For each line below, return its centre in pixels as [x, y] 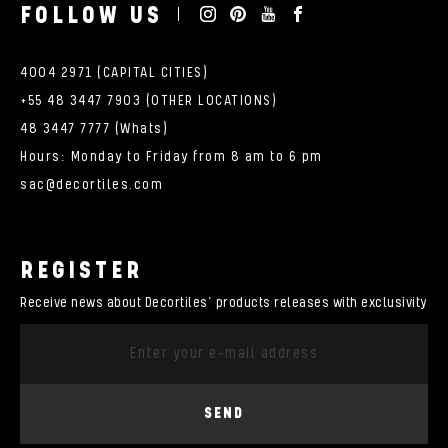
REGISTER [81, 270]
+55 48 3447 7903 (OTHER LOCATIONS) [148, 100]
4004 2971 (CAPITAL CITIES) [114, 72]
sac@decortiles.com [91, 184]
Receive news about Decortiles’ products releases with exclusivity [223, 302]
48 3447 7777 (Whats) [94, 128]
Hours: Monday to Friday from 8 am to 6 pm [171, 156]
